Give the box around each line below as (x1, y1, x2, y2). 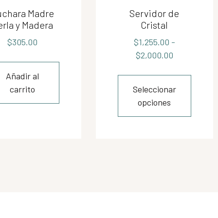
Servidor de (129, 7, 180, 19)
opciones (138, 97, 171, 108)
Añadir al (6, 71, 39, 81)
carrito (10, 84, 36, 94)
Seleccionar (132, 84, 176, 94)
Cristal (141, 19, 168, 31)
